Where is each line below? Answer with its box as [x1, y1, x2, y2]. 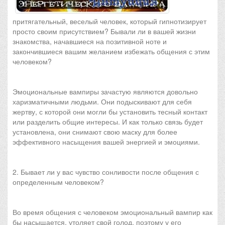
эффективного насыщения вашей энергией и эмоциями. [13, 137, 200, 147]
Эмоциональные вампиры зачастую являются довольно [13, 86, 198, 96]
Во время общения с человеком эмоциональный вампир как [13, 207, 212, 217]
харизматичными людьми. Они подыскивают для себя [13, 96, 192, 106]
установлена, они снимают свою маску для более [13, 127, 177, 137]
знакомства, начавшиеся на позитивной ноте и [13, 36, 167, 46]
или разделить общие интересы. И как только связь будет [13, 117, 203, 127]
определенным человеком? [13, 177, 104, 187]
